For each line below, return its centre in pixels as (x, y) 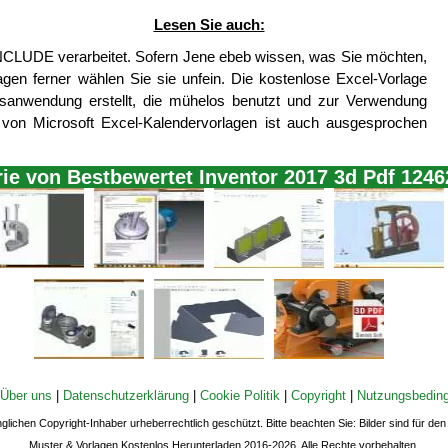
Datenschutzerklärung (125, 396)
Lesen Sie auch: (209, 25)
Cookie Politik (239, 396)
